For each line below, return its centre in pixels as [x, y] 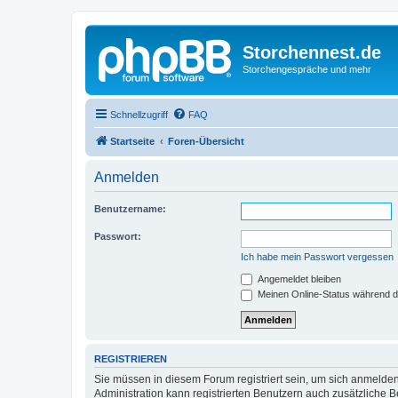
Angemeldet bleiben [298, 279]
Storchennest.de [312, 52]
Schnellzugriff [139, 114]
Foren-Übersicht [206, 141]
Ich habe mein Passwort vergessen [317, 256]
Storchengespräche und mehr [307, 69]
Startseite [132, 141]
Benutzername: [130, 208]
